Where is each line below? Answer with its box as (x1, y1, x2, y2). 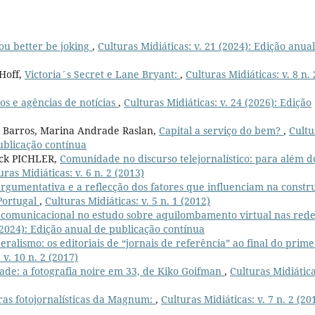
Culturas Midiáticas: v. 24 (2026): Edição (124, 95, 311, 109)
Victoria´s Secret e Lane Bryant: (25, 67, 180, 81)
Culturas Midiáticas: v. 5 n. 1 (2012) (45, 193, 210, 207)
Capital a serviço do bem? (159, 123, 283, 137)
